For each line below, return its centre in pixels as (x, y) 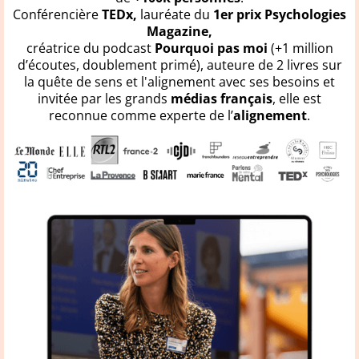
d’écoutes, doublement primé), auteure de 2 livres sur (179, 65)
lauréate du (173, 15)
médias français (222, 99)
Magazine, (179, 32)
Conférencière (57, 15)
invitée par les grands (104, 99)
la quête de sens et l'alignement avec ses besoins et (179, 82)
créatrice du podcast (90, 48)
